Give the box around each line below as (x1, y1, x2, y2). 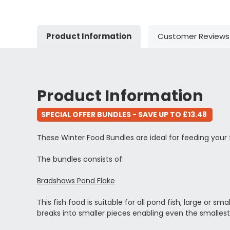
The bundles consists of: (37, 154, 124, 165)
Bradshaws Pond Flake (37, 176, 115, 186)
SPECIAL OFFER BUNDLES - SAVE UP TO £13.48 (41, 109, 208, 120)
